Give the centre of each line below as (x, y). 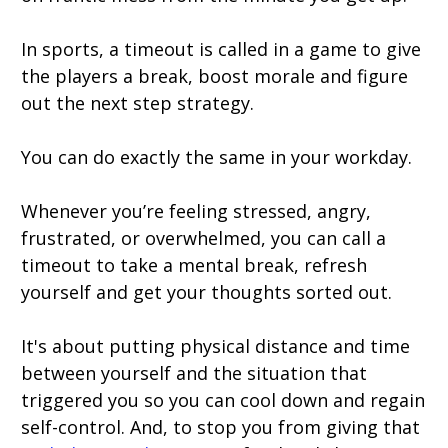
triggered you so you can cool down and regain (223, 400)
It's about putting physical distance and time (215, 346)
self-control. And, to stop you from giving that (220, 427)
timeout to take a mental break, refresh (194, 265)
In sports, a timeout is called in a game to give (221, 49)
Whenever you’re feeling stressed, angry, (196, 211)
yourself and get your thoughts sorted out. (206, 292)
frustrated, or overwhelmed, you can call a (203, 238)
